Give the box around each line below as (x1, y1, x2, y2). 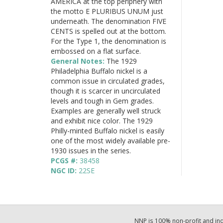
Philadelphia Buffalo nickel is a (51, 66, 147, 76)
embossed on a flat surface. (51, 46, 141, 56)
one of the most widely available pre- (51, 135, 170, 145)
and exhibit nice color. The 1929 (51, 115, 153, 125)
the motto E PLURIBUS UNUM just (51, 6, 163, 16)
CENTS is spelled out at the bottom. (51, 26, 166, 36)
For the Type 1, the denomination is (51, 36, 166, 46)
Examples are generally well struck (51, 106, 161, 115)
